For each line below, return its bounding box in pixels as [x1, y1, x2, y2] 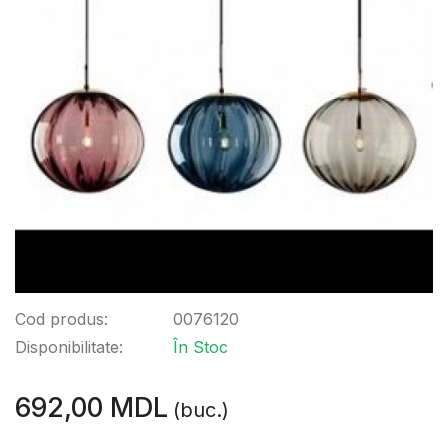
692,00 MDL [15, 391, 168, 424]
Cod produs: [15, 309, 108, 329]
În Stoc [173, 337, 228, 357]
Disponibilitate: [15, 337, 123, 357]
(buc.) [173, 398, 229, 422]
